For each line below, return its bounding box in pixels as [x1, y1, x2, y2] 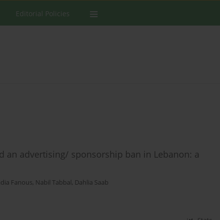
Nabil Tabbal [35, 178, 72, 187]
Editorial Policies [16, 9, 70, 18]
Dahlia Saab [75, 178, 109, 187]
